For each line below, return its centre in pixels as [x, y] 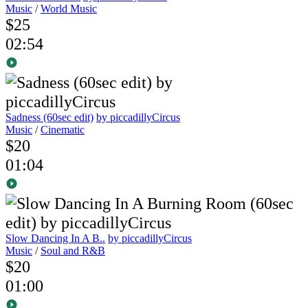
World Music [69, 9]
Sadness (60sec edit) [49, 118]
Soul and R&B [73, 251]
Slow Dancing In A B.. [55, 239]
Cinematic [63, 130]
